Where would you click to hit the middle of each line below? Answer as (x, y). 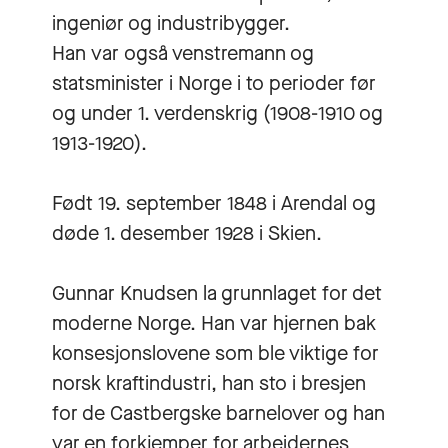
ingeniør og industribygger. (171, 23)
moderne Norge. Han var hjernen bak (214, 323)
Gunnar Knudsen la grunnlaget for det (217, 293)
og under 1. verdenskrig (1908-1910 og (217, 113)
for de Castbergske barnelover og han (218, 413)
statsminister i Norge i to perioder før (214, 83)
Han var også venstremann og (183, 53)
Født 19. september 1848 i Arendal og (214, 203)
